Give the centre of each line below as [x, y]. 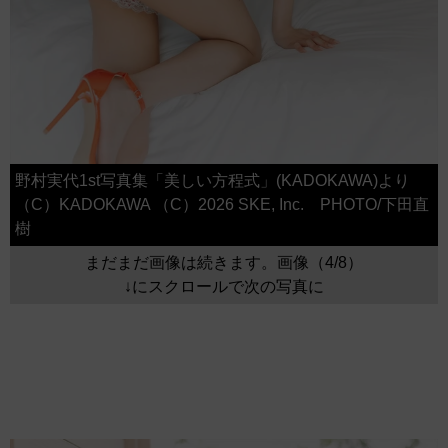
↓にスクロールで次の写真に [224, 286]
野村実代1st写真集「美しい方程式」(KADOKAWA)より [212, 180]
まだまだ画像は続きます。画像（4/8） [224, 262]
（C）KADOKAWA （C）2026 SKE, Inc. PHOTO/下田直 [222, 204]
